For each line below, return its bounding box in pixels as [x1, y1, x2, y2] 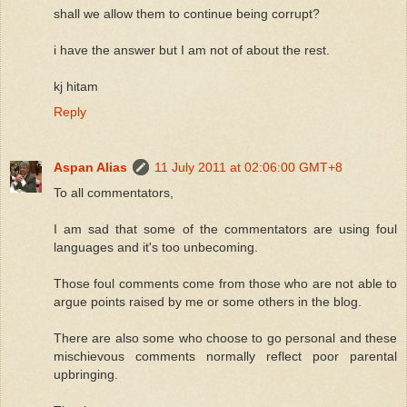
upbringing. [54, 367, 118, 382]
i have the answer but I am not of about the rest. [54, 42, 330, 57]
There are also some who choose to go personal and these [54, 331, 397, 346]
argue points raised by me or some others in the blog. [54, 294, 362, 310]
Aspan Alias [54, 160, 127, 175]
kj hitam [54, 78, 98, 94]
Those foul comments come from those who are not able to [54, 276, 397, 292]
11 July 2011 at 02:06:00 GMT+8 [154, 160, 342, 175]
